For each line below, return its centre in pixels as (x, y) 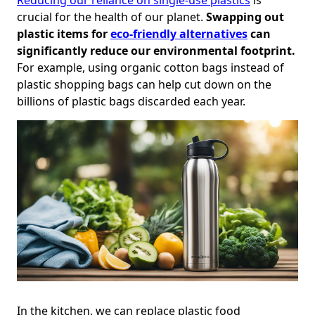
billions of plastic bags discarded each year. (131, 101)
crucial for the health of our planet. (111, 17)
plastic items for (64, 33)
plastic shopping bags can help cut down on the (144, 84)
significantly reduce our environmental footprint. (156, 50)
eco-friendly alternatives (179, 33)
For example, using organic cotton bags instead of (150, 67)
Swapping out (245, 17)
